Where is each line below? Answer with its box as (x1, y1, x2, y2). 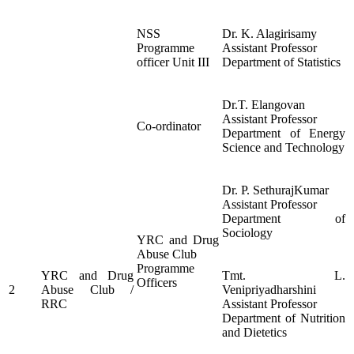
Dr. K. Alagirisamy (222, 27, 317, 41)
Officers (137, 276, 177, 290)
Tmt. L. (222, 269, 345, 283)
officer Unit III (137, 55, 209, 70)
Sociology (222, 226, 273, 240)
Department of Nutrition (222, 311, 345, 326)
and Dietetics (222, 326, 287, 340)
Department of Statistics (222, 55, 341, 70)
